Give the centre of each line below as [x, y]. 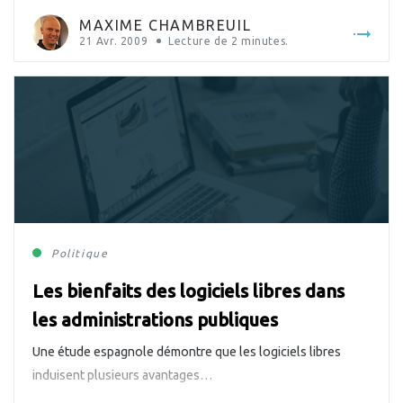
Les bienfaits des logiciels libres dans [188, 291]
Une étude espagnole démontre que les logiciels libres [187, 352]
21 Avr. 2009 [114, 41]
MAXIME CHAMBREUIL [166, 26]
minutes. [265, 41]
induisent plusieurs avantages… [123, 376]
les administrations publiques [155, 320]
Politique [80, 254]
